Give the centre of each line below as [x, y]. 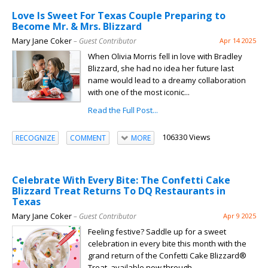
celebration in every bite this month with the [167, 244]
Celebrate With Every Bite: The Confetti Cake [121, 180]
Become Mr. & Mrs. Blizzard [77, 27]
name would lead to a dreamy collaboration [167, 80]
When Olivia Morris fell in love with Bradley [165, 57]
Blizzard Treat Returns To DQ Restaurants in [119, 191]
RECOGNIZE [35, 138]
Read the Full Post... [123, 110]
